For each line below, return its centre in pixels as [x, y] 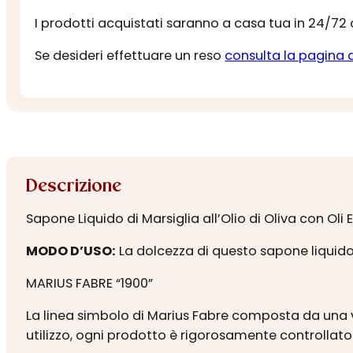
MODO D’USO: [71, 251]
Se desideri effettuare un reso [130, 55]
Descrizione [73, 186]
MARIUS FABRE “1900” [89, 284]
